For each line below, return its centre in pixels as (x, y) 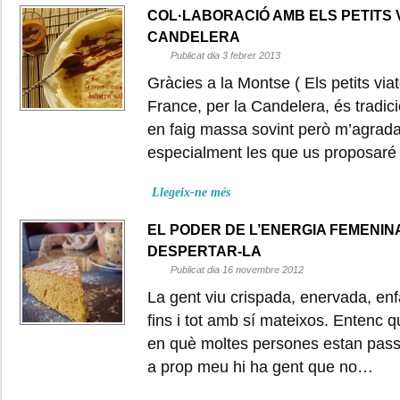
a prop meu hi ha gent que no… (260, 367)
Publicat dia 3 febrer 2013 (225, 55)
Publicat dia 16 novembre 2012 (237, 269)
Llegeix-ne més (191, 192)
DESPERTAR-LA (204, 251)
